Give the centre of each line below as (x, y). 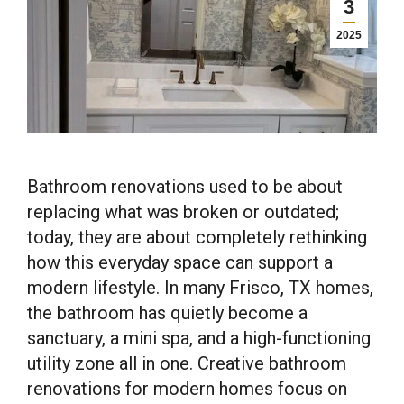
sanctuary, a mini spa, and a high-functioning (199, 338)
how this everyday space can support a (180, 262)
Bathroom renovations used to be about (185, 187)
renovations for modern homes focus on (187, 389)
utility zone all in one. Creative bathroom (187, 363)
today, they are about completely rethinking (197, 237)
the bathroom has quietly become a (167, 313)
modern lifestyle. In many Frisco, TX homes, (200, 288)
